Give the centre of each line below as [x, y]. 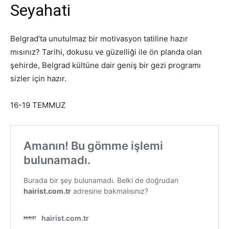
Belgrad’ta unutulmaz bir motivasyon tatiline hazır [99, 39]
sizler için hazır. [38, 78]
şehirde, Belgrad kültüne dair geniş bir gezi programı [106, 65]
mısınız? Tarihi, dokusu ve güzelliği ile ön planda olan [106, 52]
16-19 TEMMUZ [38, 105]
